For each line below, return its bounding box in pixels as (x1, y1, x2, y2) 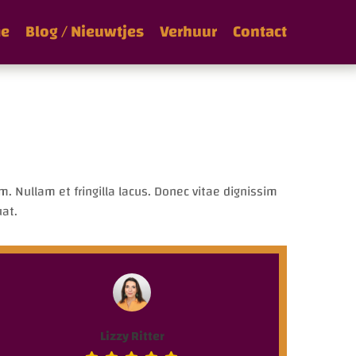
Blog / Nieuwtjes (25, 17, 144, 46)
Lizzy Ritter (99, 323, 164, 348)
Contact (233, 17, 287, 46)
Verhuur (160, 17, 217, 46)
